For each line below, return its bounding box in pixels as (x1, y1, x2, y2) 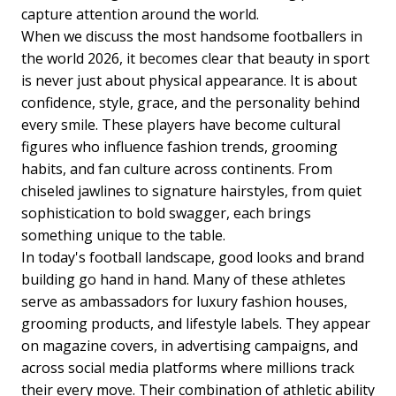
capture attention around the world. (21, 4, 259, 25)
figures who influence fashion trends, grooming (21, 137, 338, 157)
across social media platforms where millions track (21, 358, 354, 378)
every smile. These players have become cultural (21, 115, 340, 135)
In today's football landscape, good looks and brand (21, 247, 364, 268)
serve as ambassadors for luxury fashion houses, (21, 292, 347, 312)
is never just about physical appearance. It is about (21, 71, 357, 91)
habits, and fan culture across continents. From (21, 159, 332, 179)
